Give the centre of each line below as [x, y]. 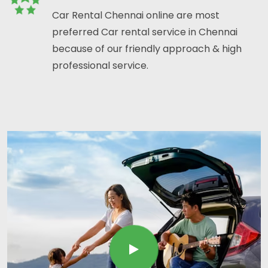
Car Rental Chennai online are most [136, 16]
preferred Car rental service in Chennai [145, 32]
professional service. [100, 66]
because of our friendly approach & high [147, 49]
